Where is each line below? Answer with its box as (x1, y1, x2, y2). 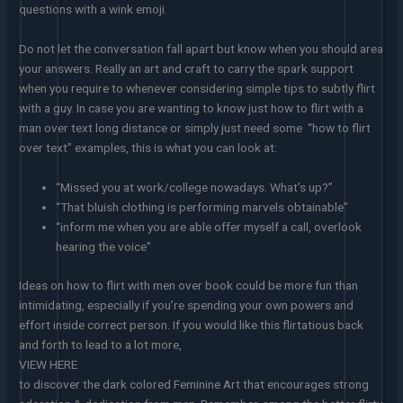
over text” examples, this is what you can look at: (19, 140, 278, 156)
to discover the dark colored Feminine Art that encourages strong (19, 376, 370, 391)
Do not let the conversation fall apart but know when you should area (19, 41, 384, 57)
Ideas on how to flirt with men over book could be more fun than (19, 277, 359, 292)
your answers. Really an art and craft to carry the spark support (19, 61, 354, 76)
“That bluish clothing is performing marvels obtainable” (56, 200, 349, 215)
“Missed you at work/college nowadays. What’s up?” (56, 180, 334, 195)
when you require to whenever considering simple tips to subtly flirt (19, 81, 376, 96)
